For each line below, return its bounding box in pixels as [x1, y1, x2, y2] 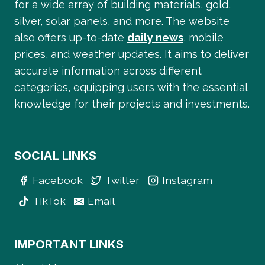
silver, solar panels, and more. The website [14, 14, 230, 27]
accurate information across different [14, 64, 202, 77]
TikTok [32, 195, 66, 208]
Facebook [32, 174, 83, 187]
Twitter [105, 174, 140, 187]
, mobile [183, 31, 224, 44]
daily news [127, 31, 183, 44]
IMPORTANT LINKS [14, 237, 124, 252]
